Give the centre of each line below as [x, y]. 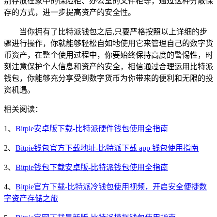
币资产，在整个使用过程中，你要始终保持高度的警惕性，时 [108, 55]
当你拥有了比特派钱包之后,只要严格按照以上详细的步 [113, 32]
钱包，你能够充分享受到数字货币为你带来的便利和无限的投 [108, 78]
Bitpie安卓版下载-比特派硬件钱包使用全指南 [92, 129]
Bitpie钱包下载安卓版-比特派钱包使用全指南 [92, 168]
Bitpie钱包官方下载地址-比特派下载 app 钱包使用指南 [107, 148]
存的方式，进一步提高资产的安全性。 [70, 13]
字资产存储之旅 [31, 199]
